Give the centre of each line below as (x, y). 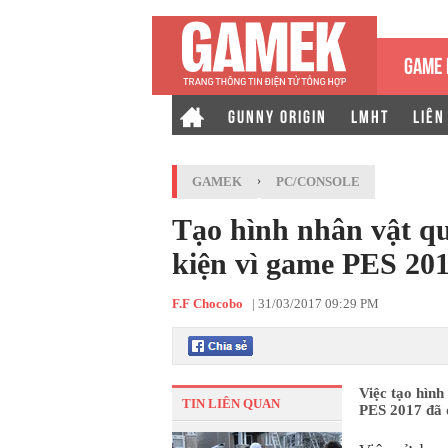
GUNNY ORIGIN (277, 115)
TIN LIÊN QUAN (231, 403)
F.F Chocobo (207, 303)
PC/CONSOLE (318, 181)
